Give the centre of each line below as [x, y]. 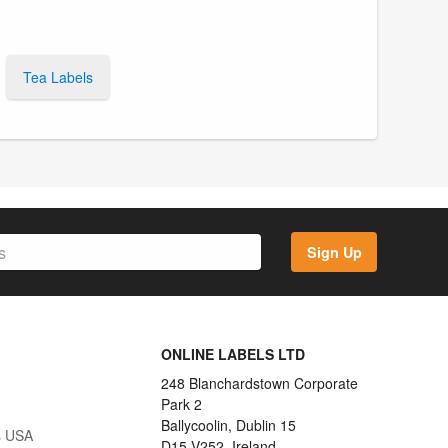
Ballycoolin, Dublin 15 [228, 425]
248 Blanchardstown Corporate [259, 383]
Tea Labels [58, 76]
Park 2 [181, 404]
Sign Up [334, 252]
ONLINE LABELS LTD [232, 354]
